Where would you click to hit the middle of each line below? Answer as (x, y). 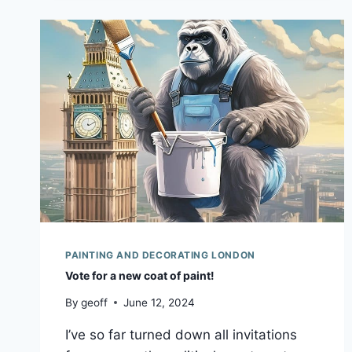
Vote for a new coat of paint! (140, 276)
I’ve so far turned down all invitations (181, 334)
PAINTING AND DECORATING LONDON (160, 255)
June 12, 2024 (159, 302)
